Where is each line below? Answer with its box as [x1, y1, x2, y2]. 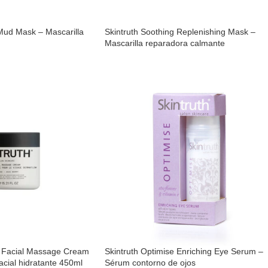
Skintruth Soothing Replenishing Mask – [104, 26, 255, 36]
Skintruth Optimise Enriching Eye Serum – [104, 246, 263, 257]
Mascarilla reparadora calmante [104, 38, 225, 48]
